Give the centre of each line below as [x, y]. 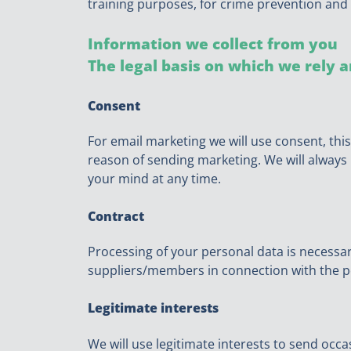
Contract [116, 217]
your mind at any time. [154, 179]
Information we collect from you [213, 43]
